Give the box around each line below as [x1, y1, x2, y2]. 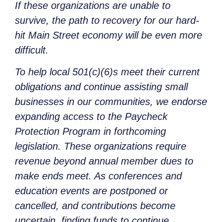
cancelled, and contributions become [15, 200, 175, 212]
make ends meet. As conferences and [15, 170, 182, 182]
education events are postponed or [15, 185, 168, 197]
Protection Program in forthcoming [15, 126, 166, 137]
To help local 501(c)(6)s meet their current [15, 66, 200, 78]
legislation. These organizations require [15, 141, 186, 152]
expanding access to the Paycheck [15, 111, 167, 122]
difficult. [15, 45, 49, 56]
